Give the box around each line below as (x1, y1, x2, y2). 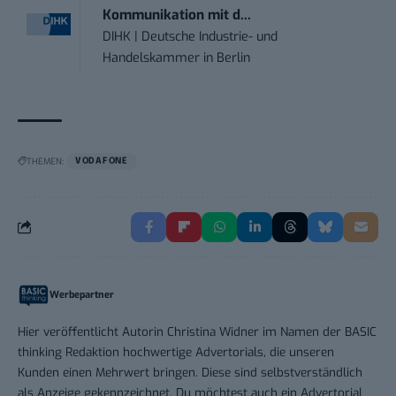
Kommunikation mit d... (103, 5, 252, 24)
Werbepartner (49, 287, 114, 301)
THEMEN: (27, 155, 64, 167)
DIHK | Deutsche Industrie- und (103, 27, 278, 45)
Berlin (217, 49, 251, 66)
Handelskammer (103, 49, 201, 66)
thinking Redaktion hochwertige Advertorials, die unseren (18, 343, 334, 360)
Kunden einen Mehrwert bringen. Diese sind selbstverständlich (18, 363, 362, 380)
